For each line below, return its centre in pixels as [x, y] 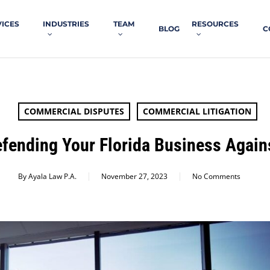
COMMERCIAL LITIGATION [197, 111]
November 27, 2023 [134, 176]
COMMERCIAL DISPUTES [74, 111]
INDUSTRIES [66, 24]
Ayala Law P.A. [52, 176]
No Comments [216, 176]
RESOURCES [215, 24]
